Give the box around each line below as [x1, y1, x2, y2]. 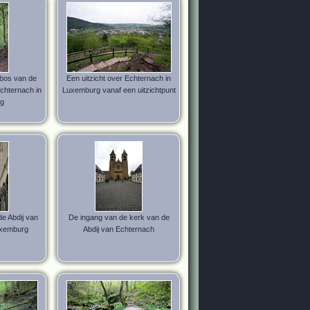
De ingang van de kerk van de [68, 213, 170, 221]
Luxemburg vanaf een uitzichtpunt [62, 86, 176, 94]
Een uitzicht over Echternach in [66, 74, 171, 82]
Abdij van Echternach [83, 225, 154, 233]
